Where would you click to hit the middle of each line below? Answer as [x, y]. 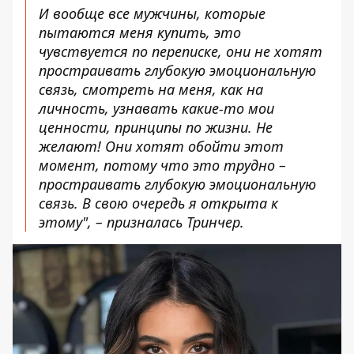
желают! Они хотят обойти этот [161, 146]
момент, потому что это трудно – [162, 165]
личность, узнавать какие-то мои [156, 108]
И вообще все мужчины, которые [152, 13]
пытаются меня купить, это [140, 32]
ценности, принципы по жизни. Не [156, 127]
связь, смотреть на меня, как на [151, 89]
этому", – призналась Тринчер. [141, 222]
